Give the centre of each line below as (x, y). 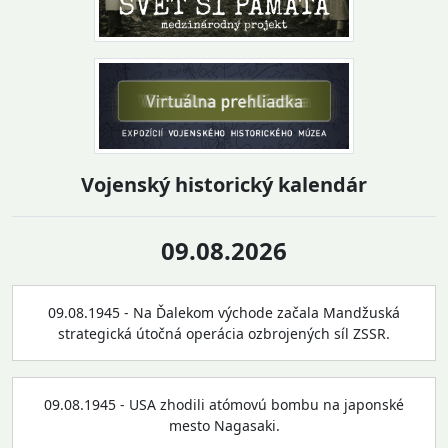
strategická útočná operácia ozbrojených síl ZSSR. (224, 333)
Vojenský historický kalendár (224, 184)
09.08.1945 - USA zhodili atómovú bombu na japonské (224, 404)
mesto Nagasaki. (224, 425)
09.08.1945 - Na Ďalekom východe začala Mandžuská (224, 312)
